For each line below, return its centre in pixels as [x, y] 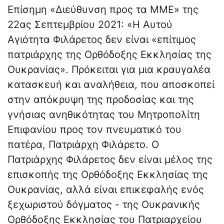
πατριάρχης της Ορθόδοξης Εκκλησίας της [109, 55]
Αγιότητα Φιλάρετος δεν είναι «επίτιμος [102, 40]
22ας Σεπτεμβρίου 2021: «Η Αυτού [90, 25]
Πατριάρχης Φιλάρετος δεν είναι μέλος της [110, 160]
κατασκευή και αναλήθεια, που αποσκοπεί [111, 85]
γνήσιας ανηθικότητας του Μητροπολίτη [104, 115]
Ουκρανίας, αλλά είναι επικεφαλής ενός [106, 190]
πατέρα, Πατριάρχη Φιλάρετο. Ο [83, 145]
